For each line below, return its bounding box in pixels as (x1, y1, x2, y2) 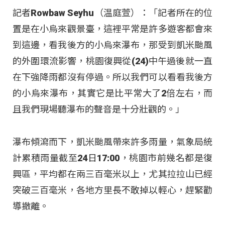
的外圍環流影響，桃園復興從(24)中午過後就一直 (13, 56, 212, 67)
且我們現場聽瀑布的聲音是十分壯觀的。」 (13, 104, 184, 115)
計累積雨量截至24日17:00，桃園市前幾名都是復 (13, 152, 212, 163)
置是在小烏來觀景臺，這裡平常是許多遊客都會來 (13, 24, 212, 35)
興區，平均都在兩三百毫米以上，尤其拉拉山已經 (13, 168, 212, 179)
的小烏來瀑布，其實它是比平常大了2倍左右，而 (13, 88, 212, 99)
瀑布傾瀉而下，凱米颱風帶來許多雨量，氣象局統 (13, 136, 212, 147)
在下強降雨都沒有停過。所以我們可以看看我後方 (13, 72, 212, 83)
